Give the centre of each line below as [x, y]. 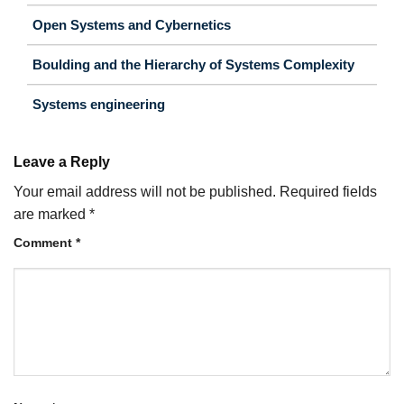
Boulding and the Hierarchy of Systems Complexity [193, 65]
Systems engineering [99, 105]
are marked [51, 215]
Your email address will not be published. [145, 192]
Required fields [328, 192]
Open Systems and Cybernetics [132, 25]
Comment [45, 243]
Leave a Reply [64, 162]
